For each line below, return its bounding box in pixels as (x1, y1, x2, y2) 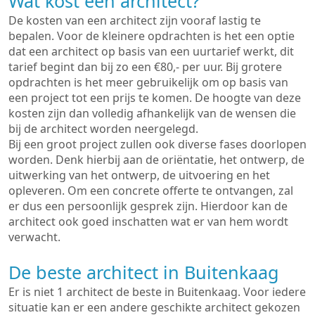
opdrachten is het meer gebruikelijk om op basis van (8, 75, 288, 90)
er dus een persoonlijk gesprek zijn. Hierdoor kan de (8, 198, 288, 214)
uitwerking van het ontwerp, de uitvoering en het (8, 167, 270, 183)
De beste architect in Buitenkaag (8, 260, 279, 284)
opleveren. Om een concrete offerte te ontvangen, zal (8, 183, 293, 198)
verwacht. (8, 229, 60, 245)
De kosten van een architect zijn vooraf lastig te (8, 13, 261, 28)
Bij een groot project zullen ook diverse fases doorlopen (8, 136, 307, 152)
